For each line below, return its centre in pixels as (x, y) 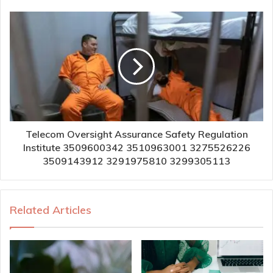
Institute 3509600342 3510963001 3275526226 (136, 147)
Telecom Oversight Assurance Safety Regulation (136, 134)
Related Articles (51, 210)
